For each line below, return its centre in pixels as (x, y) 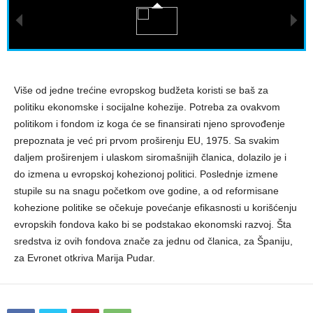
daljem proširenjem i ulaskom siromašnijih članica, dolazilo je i (150, 157)
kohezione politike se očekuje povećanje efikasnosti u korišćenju (155, 208)
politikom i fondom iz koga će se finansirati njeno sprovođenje (150, 124)
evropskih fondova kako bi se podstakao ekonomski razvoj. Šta (153, 224)
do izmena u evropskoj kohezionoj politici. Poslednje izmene (146, 174)
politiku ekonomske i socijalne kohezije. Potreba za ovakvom (147, 107)
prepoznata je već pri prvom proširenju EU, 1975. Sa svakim (147, 140)
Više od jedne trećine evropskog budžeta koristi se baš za (141, 90)
